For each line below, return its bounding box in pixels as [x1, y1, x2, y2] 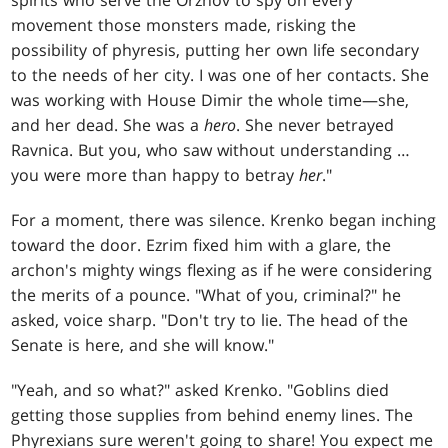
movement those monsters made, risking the [11, 13, 357, 36]
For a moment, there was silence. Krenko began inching [11, 208, 437, 231]
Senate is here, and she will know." [11, 333, 275, 356]
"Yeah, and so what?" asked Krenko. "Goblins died [11, 378, 390, 401]
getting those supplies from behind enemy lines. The [11, 403, 414, 426]
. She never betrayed [236, 113, 395, 136]
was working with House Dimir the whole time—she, [11, 88, 410, 111]
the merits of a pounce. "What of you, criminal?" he [11, 283, 402, 306]
